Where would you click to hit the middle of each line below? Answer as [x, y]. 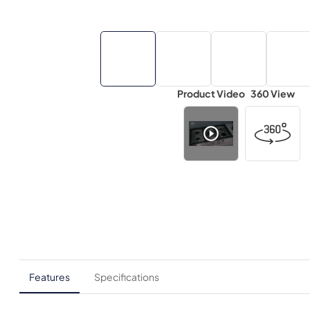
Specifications [127, 277]
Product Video [211, 93]
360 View [272, 93]
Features [49, 277]
